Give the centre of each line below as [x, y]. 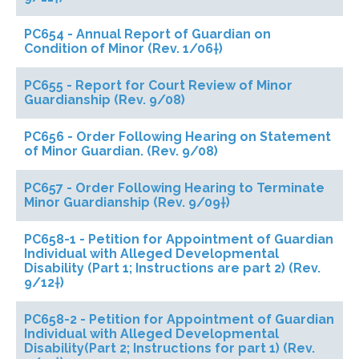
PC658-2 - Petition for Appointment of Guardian [179, 319]
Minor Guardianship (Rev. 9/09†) [127, 202]
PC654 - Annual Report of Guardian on [147, 34]
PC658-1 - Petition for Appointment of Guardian [179, 239]
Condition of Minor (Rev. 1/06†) [123, 48]
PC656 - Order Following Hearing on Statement [177, 137]
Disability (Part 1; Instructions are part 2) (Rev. [172, 268]
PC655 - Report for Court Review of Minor [158, 85]
